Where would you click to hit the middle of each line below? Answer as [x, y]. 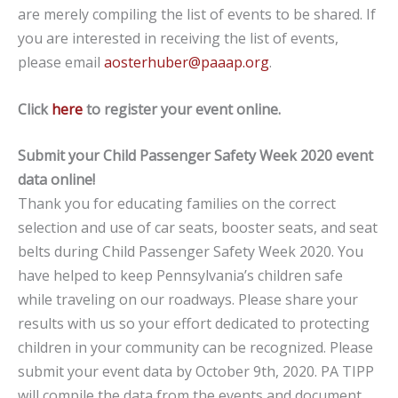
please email [61, 63]
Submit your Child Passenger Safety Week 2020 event [195, 156]
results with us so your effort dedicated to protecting [194, 324]
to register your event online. [182, 109]
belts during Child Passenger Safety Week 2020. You [191, 252]
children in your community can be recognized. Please [195, 348]
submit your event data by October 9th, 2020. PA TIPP [196, 372]
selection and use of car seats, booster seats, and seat [198, 228]
